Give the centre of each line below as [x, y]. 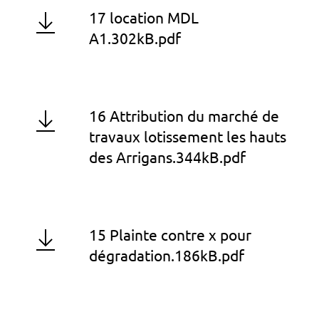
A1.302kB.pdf [135, 39]
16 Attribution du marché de [184, 116]
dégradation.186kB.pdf [167, 256]
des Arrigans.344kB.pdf [167, 158]
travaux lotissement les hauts [188, 137]
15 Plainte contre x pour [170, 235]
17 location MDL [144, 18]
